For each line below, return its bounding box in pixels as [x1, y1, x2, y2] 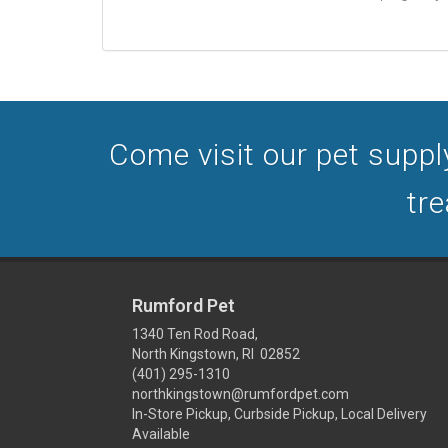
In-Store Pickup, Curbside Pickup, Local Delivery [132, 406, 427, 422]
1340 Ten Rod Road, [132, 326, 258, 342]
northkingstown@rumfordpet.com [132, 386, 349, 402]
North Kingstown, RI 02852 [132, 346, 300, 362]
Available [132, 426, 190, 442]
